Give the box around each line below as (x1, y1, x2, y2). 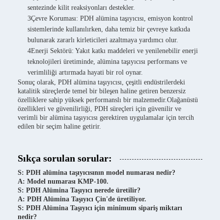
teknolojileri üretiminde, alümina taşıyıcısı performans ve (27, 58, 187, 65)
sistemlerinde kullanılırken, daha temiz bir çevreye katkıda (27, 26, 190, 33)
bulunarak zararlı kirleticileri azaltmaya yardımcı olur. (27, 36, 178, 44)
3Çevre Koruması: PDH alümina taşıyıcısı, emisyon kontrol (27, 15, 193, 22)
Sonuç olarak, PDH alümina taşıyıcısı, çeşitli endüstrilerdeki (18, 79, 185, 86)
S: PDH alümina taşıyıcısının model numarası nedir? (18, 169, 175, 176)
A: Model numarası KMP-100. (18, 178, 109, 185)
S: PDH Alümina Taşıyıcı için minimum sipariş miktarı (18, 204, 182, 212)
